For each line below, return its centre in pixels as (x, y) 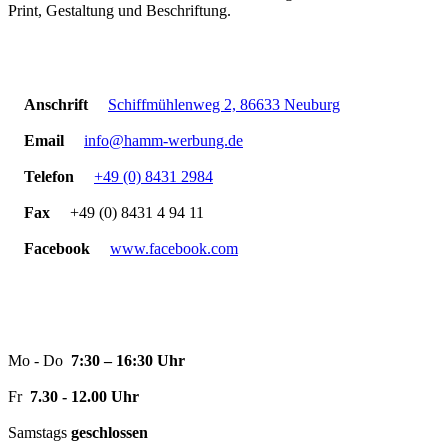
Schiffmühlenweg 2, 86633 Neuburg (224, 104)
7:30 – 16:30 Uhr (126, 360)
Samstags (39, 432)
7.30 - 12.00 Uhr (82, 396)
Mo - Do (37, 360)
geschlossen (109, 432)
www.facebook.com (174, 248)
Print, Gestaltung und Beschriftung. (119, 11)
